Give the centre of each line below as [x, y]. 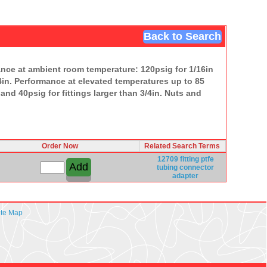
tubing [167, 167]
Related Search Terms [182, 146]
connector [197, 167]
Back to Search [182, 36]
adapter [185, 176]
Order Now [60, 146]
